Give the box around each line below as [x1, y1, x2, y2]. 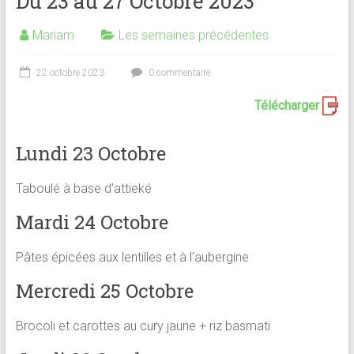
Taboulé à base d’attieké [15, 181, 152, 196]
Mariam [32, 28, 74, 43]
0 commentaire [145, 67, 210, 78]
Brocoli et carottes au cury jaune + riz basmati [15, 318, 270, 333]
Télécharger [254, 98, 323, 113]
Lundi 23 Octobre [15, 141, 166, 166]
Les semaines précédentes [118, 28, 269, 43]
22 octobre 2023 [36, 67, 104, 78]
